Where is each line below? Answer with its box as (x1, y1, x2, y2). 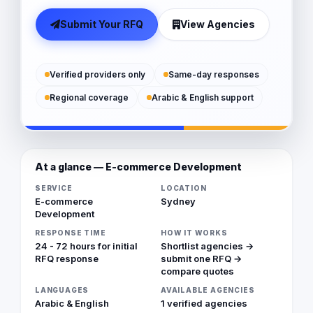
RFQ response (35, 252, 99, 264)
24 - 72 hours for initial (35, 240, 138, 252)
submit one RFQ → (161, 252, 242, 264)
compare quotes (161, 265, 234, 277)
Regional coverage (49, 92, 129, 103)
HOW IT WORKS (161, 228, 228, 237)
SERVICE (35, 183, 73, 192)
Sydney (161, 195, 196, 207)
